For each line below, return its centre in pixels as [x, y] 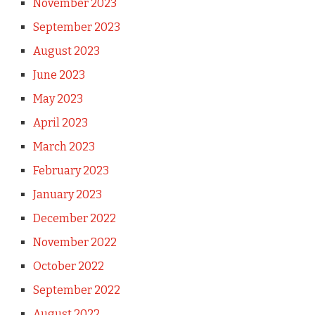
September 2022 [76, 290]
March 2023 [64, 146]
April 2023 [60, 122]
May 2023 [58, 98]
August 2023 [66, 51]
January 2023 [67, 194]
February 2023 [71, 170]
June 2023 [59, 75]
